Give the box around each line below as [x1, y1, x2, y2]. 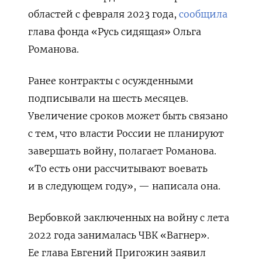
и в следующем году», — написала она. [28, 180, 220, 192]
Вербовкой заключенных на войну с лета [28, 211, 229, 223]
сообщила [179, 8, 227, 20]
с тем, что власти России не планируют [28, 127, 224, 139]
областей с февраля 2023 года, [28, 8, 179, 20]
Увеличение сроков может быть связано [28, 109, 228, 122]
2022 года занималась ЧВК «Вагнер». [28, 229, 209, 241]
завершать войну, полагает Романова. [28, 144, 216, 157]
